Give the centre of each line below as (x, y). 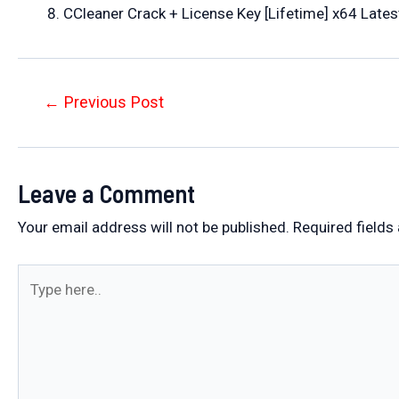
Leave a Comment (106, 194)
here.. (35, 304)
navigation (52, 130)
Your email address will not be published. (154, 228)
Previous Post (112, 102)
